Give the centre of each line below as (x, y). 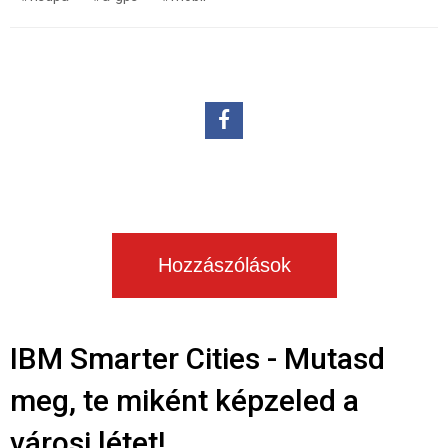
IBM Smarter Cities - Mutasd (197, 359)
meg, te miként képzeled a (184, 401)
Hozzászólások (224, 265)
